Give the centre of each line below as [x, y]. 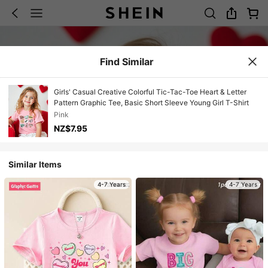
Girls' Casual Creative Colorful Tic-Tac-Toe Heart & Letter [150, 92]
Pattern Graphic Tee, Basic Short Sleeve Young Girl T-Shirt [151, 103]
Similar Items [35, 164]
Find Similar [127, 61]
